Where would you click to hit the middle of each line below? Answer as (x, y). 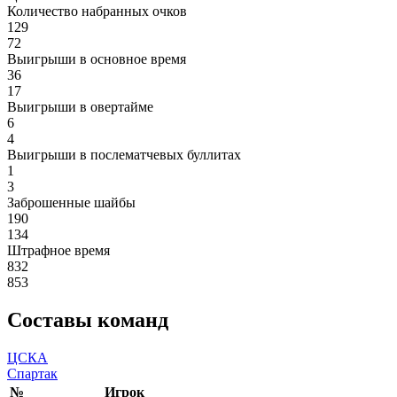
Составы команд (88, 319)
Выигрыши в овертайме (80, 107)
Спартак (32, 373)
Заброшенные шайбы (71, 202)
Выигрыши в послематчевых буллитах (124, 155)
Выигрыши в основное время (97, 59)
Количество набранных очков (97, 11)
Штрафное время (58, 250)
